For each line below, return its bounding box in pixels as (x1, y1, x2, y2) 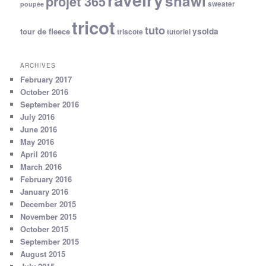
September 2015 (20, 235, 80, 247)
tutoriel (167, 27, 191, 37)
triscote (117, 27, 144, 37)
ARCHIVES (20, 61, 56, 69)
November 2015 (20, 210, 77, 222)
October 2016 (20, 85, 69, 97)
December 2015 (20, 198, 77, 210)
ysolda (192, 26, 219, 37)
